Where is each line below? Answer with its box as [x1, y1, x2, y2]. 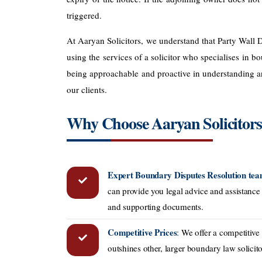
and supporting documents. [108, 201, 204, 213]
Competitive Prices [108, 225, 177, 239]
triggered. [67, 9, 102, 21]
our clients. [67, 84, 108, 96]
